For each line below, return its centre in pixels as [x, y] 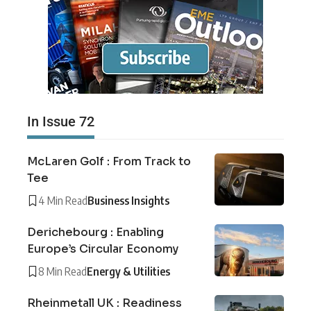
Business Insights [128, 200]
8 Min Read [62, 271]
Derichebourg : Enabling [95, 232]
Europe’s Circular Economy [103, 249]
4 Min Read [63, 200]
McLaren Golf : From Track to [109, 161]
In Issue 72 [61, 121]
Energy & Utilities [128, 271]
